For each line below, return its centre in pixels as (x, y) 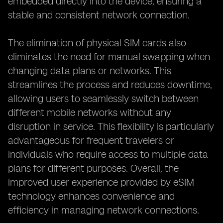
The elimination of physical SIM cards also (97, 43)
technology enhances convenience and (91, 196)
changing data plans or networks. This (90, 71)
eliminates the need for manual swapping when (109, 57)
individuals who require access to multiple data (108, 154)
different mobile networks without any (90, 112)
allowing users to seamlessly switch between (103, 99)
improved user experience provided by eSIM (101, 182)
